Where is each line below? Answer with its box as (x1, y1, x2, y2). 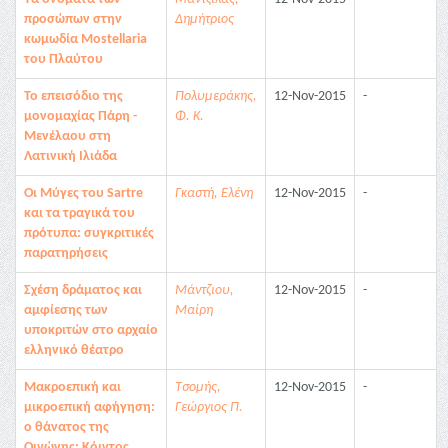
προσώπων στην (24, 12, 122, 27)
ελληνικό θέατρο (24, 343, 124, 358)
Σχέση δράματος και (24, 283, 142, 298)
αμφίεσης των (24, 303, 108, 318)
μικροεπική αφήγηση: (24, 400, 155, 415)
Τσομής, (175, 380, 221, 395)
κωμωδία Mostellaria (24, 32, 147, 47)
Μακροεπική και (24, 380, 121, 395)
